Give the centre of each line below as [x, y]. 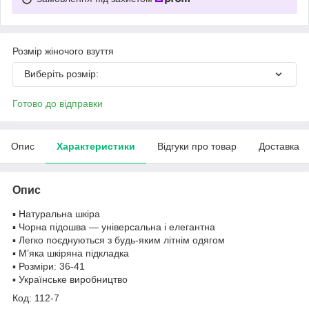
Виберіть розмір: [61, 73]
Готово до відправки [58, 103]
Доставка [279, 146]
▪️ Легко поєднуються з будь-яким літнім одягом [119, 240]
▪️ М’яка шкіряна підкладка [71, 253]
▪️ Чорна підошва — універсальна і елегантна [114, 227]
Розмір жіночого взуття [63, 51]
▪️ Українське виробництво [70, 279]
